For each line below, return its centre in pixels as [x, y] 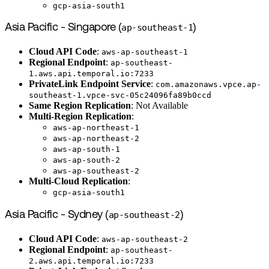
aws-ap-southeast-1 [145, 52]
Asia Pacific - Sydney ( [57, 215]
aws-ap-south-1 [86, 150]
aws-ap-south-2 [86, 160]
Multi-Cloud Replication [78, 181]
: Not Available [159, 106]
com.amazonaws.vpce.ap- [208, 85]
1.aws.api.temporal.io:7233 [91, 74]
